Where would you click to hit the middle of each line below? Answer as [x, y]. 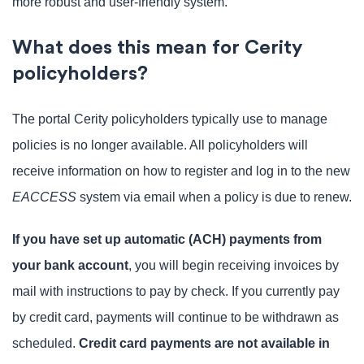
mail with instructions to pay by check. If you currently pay [176, 291]
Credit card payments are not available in [204, 343]
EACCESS [44, 197]
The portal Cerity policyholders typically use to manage [170, 119]
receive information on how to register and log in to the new [181, 171]
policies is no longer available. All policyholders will [160, 145]
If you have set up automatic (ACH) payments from [167, 239]
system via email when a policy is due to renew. [214, 197]
